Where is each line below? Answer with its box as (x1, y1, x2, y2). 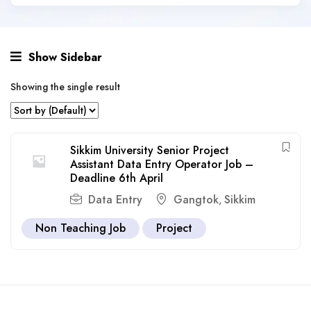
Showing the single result (10, 80, 120, 94)
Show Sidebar (25, 49, 102, 65)
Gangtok (174, 192, 219, 208)
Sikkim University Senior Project (70, 142, 229, 158)
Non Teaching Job (35, 220, 126, 236)
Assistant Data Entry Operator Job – (70, 156, 253, 172)
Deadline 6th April (70, 170, 163, 186)
